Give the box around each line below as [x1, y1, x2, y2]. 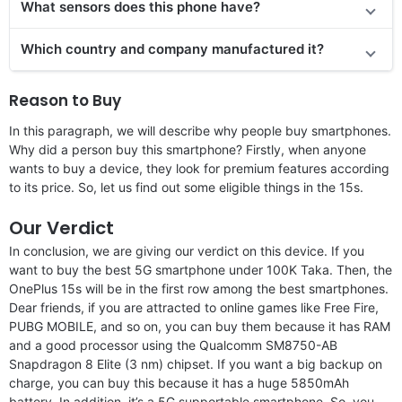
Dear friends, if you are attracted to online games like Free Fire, [9, 299, 379, 315]
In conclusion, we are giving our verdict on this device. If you [9, 242, 364, 258]
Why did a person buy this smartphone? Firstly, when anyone [9, 141, 366, 157]
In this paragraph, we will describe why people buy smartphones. [9, 122, 391, 138]
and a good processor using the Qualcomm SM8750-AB [9, 336, 337, 353]
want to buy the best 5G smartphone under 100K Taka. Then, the [9, 261, 392, 277]
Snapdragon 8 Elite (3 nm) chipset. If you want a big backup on [9, 355, 382, 371]
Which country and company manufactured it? [21, 39, 324, 57]
